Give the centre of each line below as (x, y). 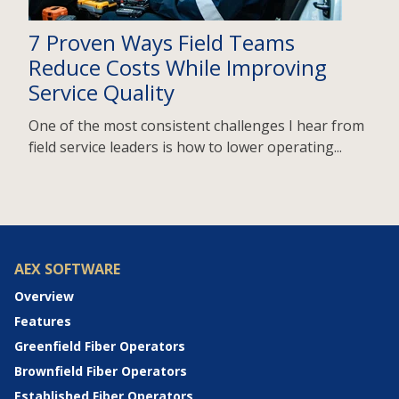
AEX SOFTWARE (67, 269)
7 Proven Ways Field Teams (162, 43)
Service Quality (102, 93)
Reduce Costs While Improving (178, 68)
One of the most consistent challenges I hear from (196, 126)
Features (43, 321)
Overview (44, 296)
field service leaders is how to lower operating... (185, 147)
